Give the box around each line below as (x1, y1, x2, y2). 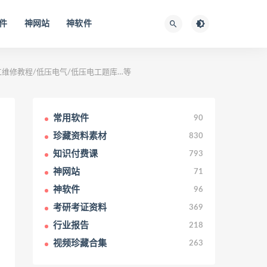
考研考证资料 (53, 203, 107, 212)
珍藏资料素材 (53, 132, 107, 141)
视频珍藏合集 (53, 239, 107, 248)
